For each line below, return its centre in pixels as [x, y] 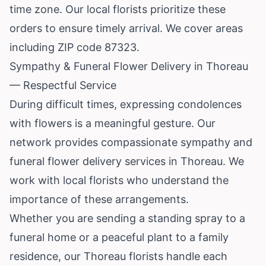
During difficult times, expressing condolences [126, 104]
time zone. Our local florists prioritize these [118, 9]
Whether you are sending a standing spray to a [127, 218]
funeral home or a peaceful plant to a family [119, 237]
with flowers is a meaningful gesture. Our [113, 123]
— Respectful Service [63, 85]
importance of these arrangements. [99, 199]
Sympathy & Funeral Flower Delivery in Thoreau [129, 66]
